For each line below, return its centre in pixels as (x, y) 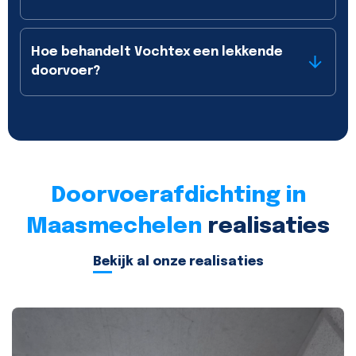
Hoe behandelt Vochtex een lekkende (157, 52)
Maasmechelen (114, 226)
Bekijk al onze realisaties (178, 262)
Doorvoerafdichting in (178, 195)
